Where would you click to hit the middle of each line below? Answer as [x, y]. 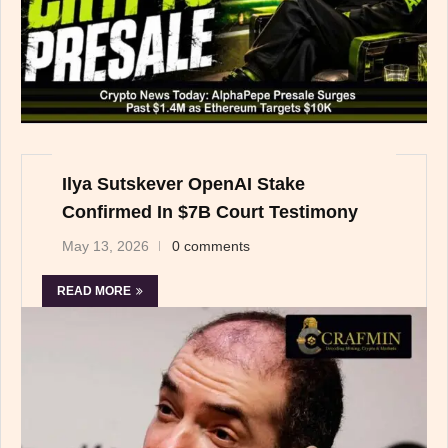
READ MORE [94, 291]
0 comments [211, 246]
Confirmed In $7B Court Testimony [210, 212]
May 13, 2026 [105, 246]
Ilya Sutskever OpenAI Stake [183, 184]
